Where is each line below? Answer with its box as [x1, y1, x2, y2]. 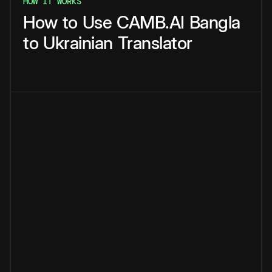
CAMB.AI [117, 12, 185, 33]
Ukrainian [43, 32, 113, 54]
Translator [117, 32, 192, 54]
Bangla [189, 12, 240, 33]
